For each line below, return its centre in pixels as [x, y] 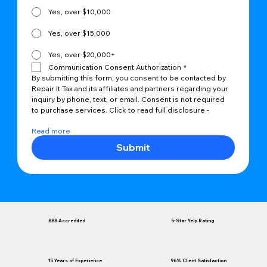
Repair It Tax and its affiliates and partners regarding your [130, 89]
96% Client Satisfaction [199, 260]
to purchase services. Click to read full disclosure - [121, 110]
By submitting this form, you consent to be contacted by [129, 78]
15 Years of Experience [75, 260]
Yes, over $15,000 [80, 33]
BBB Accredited [67, 221]
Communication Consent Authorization [115, 67]
